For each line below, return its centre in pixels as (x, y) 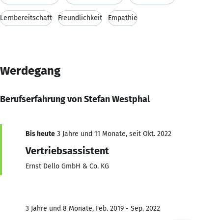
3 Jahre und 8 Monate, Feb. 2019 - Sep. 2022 (93, 208)
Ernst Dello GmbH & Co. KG (67, 166)
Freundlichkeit (80, 18)
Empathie (123, 18)
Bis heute (40, 134)
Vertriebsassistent (67, 151)
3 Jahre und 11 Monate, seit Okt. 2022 (113, 134)
